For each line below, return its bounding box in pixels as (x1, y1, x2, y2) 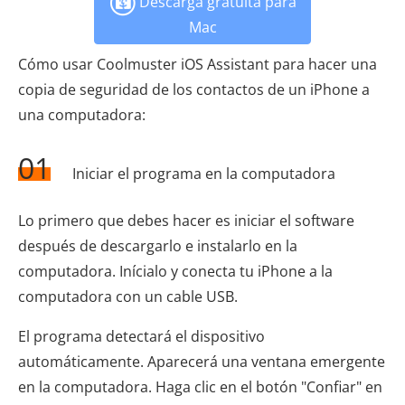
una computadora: (18, 104, 146, 125)
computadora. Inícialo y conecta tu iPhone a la (18, 260, 333, 281)
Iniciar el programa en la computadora (69, 163, 335, 184)
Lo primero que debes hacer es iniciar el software (18, 210, 354, 231)
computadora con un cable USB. (18, 286, 238, 306)
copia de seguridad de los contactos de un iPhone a (18, 79, 370, 99)
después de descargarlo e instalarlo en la (18, 235, 297, 256)
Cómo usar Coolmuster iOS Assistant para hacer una (18, 53, 377, 74)
